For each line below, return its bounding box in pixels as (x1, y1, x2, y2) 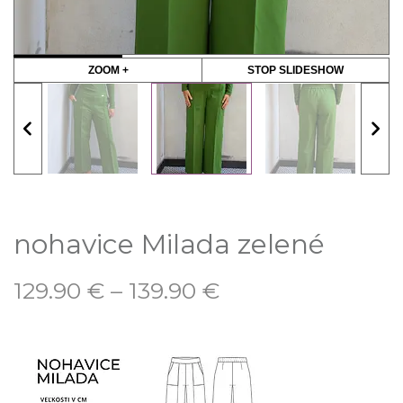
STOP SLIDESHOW (246, 63, 344, 76)
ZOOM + (87, 63, 129, 76)
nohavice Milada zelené (13, 227, 325, 261)
